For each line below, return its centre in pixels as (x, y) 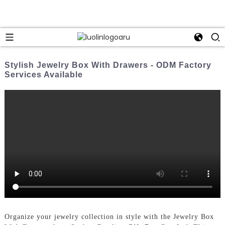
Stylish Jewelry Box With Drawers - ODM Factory (108, 65)
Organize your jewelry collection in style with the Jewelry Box (109, 216)
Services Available (43, 74)
